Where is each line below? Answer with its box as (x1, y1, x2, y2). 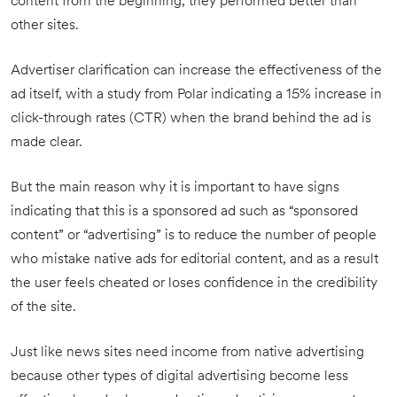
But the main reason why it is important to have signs (11, 181, 339, 196)
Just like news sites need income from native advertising (11, 346, 364, 361)
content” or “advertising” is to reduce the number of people (11, 229, 377, 244)
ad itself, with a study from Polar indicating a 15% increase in (11, 88, 382, 103)
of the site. (11, 300, 76, 315)
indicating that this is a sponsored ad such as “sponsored (11, 205, 358, 220)
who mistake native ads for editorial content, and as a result (11, 253, 378, 268)
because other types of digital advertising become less (11, 370, 348, 385)
